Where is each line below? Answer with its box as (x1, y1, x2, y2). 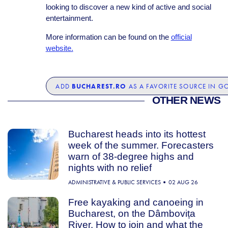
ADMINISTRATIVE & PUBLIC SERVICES (68, 179, 161, 186)
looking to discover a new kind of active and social (45, 3, 211, 11)
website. (45, 44, 73, 52)
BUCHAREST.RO (71, 81, 127, 90)
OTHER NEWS (152, 94, 220, 106)
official (170, 33, 192, 41)
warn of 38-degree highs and (68, 151, 194, 162)
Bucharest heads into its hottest (68, 129, 206, 139)
